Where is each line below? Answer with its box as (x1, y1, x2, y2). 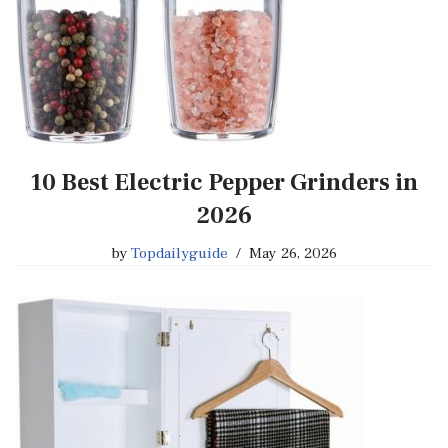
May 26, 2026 (249, 243, 338, 263)
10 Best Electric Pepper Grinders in (30, 167, 418, 198)
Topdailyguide (130, 243, 229, 263)
